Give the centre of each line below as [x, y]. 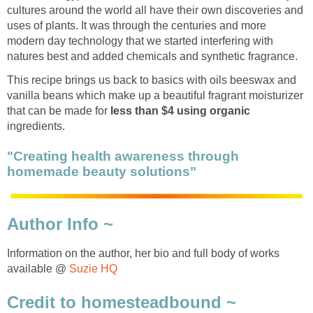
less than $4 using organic [180, 110]
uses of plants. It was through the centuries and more [137, 25]
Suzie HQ [93, 269]
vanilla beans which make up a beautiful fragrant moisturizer [155, 95]
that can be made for [59, 110]
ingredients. [36, 126]
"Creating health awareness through [123, 156]
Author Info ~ [60, 224]
